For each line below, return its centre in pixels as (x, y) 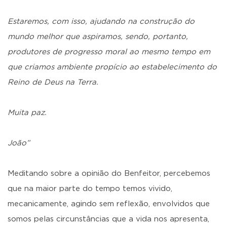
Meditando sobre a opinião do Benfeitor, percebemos (109, 174)
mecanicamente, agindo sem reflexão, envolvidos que (109, 204)
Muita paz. (27, 113)
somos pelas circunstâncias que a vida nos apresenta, (108, 219)
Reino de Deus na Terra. (53, 82)
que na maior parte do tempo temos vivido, (90, 189)
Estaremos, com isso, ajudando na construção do (101, 22)
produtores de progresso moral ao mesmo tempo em (109, 52)
